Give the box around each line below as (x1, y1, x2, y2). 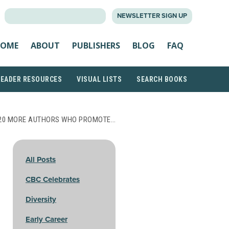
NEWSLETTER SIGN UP (117, 12, 187, 20)
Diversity (26, 195, 56, 204)
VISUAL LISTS (77, 75, 122, 83)
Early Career (26, 215, 67, 224)
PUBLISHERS (72, 39, 120, 51)
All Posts (26, 155, 56, 164)
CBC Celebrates (26, 175, 80, 184)
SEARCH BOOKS (136, 75, 187, 83)
